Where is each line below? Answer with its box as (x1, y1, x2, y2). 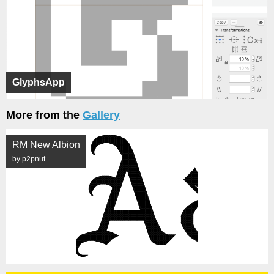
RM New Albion (12, 139, 80, 150)
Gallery (83, 109, 120, 121)
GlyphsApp (12, 77, 65, 87)
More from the (6, 109, 83, 121)
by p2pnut (12, 155, 45, 163)
